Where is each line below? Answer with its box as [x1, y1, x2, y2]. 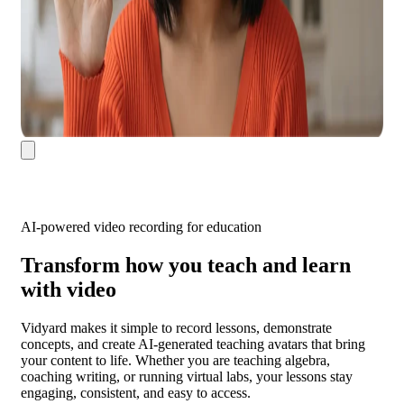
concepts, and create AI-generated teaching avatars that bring [21, 336, 365, 353]
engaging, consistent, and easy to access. [21, 385, 251, 401]
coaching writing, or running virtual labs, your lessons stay [21, 369, 353, 385]
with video [21, 278, 116, 302]
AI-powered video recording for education [21, 219, 262, 235]
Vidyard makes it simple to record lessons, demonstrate [21, 320, 332, 336]
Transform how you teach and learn [21, 253, 351, 278]
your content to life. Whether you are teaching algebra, [21, 353, 330, 369]
